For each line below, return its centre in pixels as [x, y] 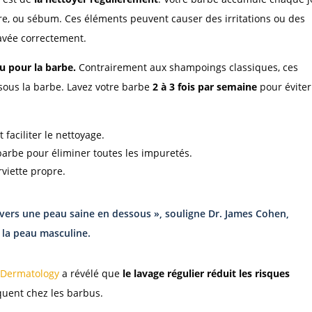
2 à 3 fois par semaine [205, 87]
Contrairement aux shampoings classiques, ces [187, 68]
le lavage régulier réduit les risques [206, 274]
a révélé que [91, 274]
